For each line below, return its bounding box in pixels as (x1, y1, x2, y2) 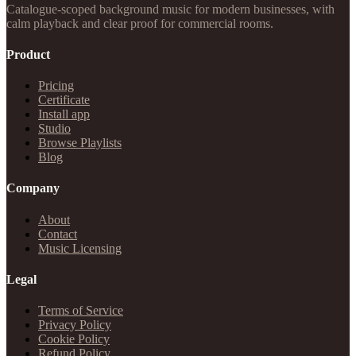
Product (6, 47, 50, 61)
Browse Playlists (38, 136, 122, 150)
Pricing (38, 79, 74, 93)
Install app (38, 107, 90, 122)
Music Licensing (38, 241, 122, 255)
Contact (38, 226, 77, 241)
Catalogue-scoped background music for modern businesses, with (6, 2, 335, 16)
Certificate (38, 93, 90, 107)
